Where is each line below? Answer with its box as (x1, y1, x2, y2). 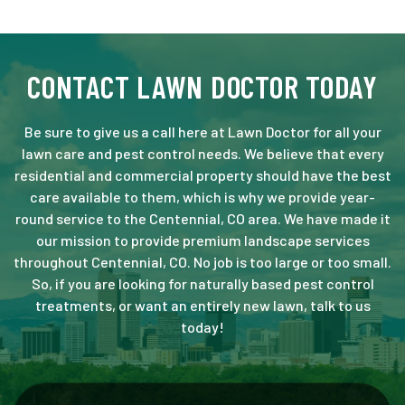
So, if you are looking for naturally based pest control (31, 274, 374, 292)
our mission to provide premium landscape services (35, 231, 370, 249)
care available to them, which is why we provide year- (30, 187, 375, 205)
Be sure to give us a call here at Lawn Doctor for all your (24, 122, 381, 140)
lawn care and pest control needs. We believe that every (21, 144, 384, 162)
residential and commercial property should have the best (14, 165, 391, 184)
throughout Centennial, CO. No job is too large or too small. (14, 252, 391, 270)
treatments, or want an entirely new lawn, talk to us (34, 296, 371, 314)
